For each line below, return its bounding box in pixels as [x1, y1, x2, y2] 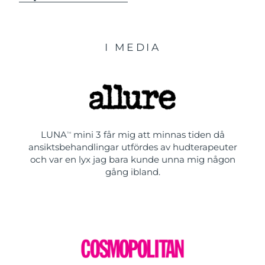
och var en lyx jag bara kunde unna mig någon [30, 154, 235, 166]
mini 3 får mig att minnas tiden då [70, 129, 225, 141]
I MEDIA [104, 40, 161, 53]
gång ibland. [105, 166, 160, 178]
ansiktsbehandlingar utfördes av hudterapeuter [28, 141, 237, 153]
